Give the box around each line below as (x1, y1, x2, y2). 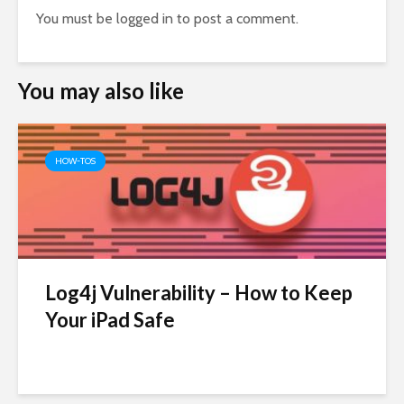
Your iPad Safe (45, 308, 175, 333)
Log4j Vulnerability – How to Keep (45, 280, 353, 306)
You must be (36, 10, 116, 28)
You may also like (18, 78, 184, 105)
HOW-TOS (55, 155, 96, 168)
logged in (116, 10, 173, 28)
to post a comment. (173, 10, 298, 28)
